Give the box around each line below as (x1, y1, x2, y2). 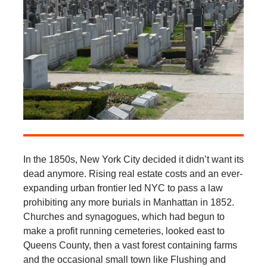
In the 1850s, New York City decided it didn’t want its (23, 154, 244, 164)
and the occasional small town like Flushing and (23, 254, 226, 265)
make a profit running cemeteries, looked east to (23, 225, 225, 236)
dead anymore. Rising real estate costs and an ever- (23, 168, 243, 179)
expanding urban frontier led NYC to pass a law (23, 182, 223, 193)
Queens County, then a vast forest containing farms (23, 240, 237, 250)
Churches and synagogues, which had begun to (23, 211, 225, 222)
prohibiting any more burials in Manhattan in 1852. (23, 197, 234, 207)
